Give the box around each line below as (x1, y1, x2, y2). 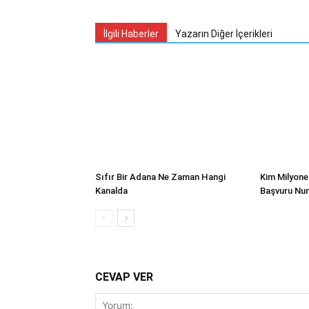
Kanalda (95, 186, 128, 196)
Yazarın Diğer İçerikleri (175, 28, 272, 39)
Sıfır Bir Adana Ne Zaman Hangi (95, 172, 226, 182)
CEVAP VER (95, 270, 153, 283)
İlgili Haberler (103, 28, 159, 39)
